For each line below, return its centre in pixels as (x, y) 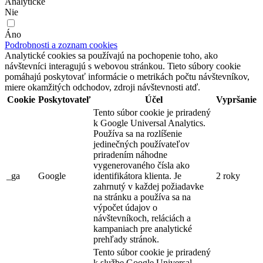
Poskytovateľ (65, 99)
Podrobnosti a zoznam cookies (61, 45)
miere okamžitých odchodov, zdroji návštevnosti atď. (102, 87)
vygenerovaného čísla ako (141, 165)
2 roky (228, 176)
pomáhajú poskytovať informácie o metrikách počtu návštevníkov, (127, 76)
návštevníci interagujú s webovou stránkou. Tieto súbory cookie (123, 66)
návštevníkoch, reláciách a (142, 218)
